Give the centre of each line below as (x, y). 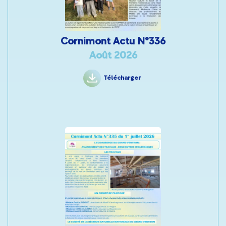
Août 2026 (113, 56)
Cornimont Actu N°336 (113, 42)
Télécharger (122, 78)
